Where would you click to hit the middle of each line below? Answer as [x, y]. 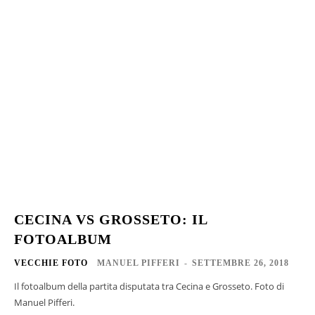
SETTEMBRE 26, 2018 [240, 263]
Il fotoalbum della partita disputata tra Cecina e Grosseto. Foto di [149, 286]
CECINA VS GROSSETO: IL [111, 219]
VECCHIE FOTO [51, 263]
